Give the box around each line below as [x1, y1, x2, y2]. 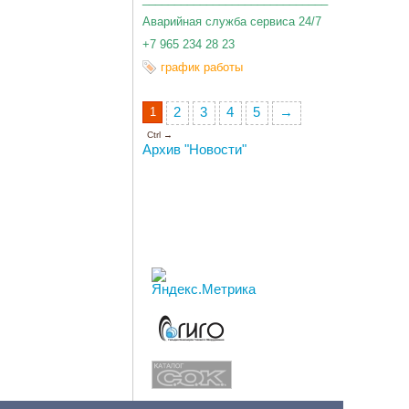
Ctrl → [147, 129, 173, 140]
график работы [161, 60, 243, 75]
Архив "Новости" [142, 142, 246, 157]
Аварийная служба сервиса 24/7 [142, 15, 321, 29]
